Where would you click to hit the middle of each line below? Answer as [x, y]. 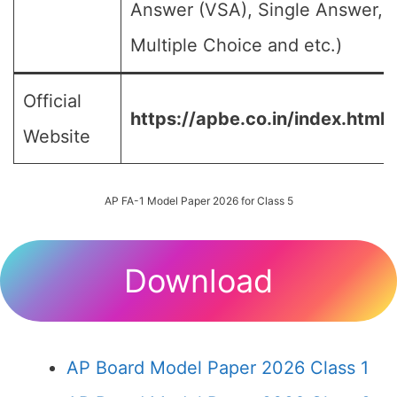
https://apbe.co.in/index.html [257, 119]
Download [198, 281]
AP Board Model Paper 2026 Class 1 [218, 368]
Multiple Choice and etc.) [236, 45]
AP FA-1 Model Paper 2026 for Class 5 [198, 201]
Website [57, 136]
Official [52, 101]
